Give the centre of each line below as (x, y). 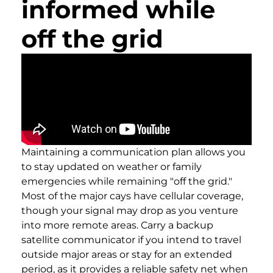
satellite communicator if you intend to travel (131, 239)
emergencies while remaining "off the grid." (127, 181)
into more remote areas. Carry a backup (117, 225)
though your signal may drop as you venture (130, 210)
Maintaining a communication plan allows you (133, 152)
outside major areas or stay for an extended (127, 254)
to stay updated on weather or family (112, 166)
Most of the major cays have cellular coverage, (132, 196)
